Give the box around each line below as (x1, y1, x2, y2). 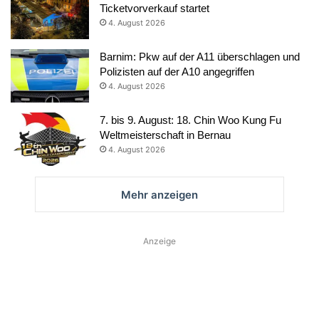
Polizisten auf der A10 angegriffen (100, 65, 254, 78)
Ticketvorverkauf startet (100, 1, 209, 14)
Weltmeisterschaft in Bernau (100, 128, 231, 141)
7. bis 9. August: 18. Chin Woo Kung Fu (100, 113, 281, 126)
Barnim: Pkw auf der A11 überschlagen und (100, 50, 300, 63)
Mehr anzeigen (121, 187, 198, 202)
